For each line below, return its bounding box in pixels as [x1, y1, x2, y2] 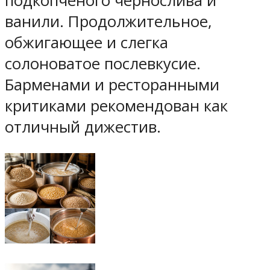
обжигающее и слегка [5, 31, 168, 53]
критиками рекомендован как [5, 95, 228, 116]
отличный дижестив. [5, 116, 161, 137]
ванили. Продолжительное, [5, 10, 212, 32]
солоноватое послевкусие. [5, 52, 201, 74]
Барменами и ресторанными [5, 74, 219, 95]
